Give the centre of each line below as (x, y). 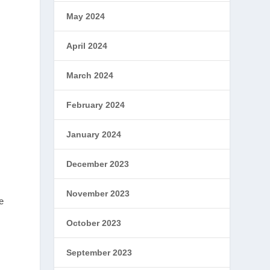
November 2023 (98, 193)
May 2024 (86, 16)
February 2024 (96, 105)
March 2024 (90, 75)
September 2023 (99, 253)
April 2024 (87, 46)
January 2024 (94, 134)
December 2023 (98, 164)
